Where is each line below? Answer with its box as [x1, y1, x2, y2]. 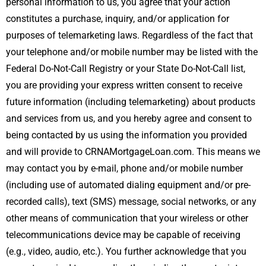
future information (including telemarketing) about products [6, 96, 255, 107]
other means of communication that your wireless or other [6, 212, 248, 224]
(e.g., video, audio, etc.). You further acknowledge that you [6, 245, 246, 257]
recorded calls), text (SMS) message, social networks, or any [6, 195, 256, 207]
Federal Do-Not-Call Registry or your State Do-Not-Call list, [6, 62, 245, 74]
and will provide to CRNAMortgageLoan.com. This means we [6, 145, 260, 157]
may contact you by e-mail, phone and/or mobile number [6, 162, 243, 174]
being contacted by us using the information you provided [6, 129, 247, 141]
